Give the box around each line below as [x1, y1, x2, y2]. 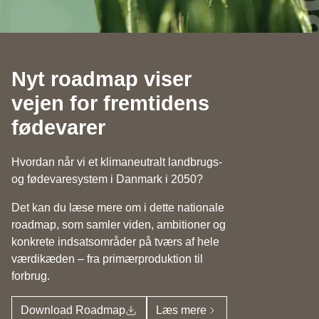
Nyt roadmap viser [11, 68, 192, 91]
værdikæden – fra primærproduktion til [11, 253, 203, 266]
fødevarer [11, 116, 105, 140]
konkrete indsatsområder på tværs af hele [11, 236, 219, 249]
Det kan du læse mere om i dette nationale [11, 202, 224, 214]
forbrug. [11, 270, 50, 283]
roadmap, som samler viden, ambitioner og [11, 219, 226, 231]
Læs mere [155, 303, 206, 316]
